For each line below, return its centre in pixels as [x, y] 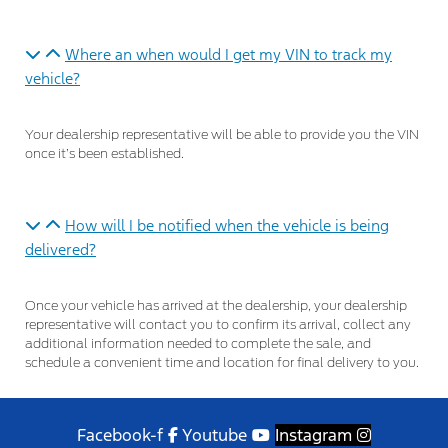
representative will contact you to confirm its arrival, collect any [218, 325]
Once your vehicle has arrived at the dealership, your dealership [216, 306]
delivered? [60, 249]
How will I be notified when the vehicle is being [227, 225]
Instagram [313, 434]
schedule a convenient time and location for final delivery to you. [222, 363]
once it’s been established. [104, 154]
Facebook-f [120, 434]
